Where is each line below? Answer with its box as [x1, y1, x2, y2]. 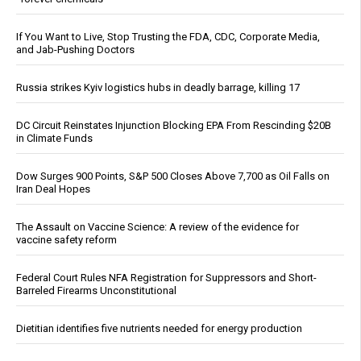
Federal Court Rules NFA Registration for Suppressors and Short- [16, 272, 317, 284]
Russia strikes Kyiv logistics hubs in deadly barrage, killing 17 [16, 81, 300, 94]
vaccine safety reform [16, 234, 117, 247]
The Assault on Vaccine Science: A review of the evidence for [16, 221, 299, 234]
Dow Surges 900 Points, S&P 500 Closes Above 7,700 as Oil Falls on [16, 170, 330, 183]
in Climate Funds [16, 132, 93, 145]
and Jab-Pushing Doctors [16, 44, 135, 56]
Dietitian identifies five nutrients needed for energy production [16, 322, 302, 335]
